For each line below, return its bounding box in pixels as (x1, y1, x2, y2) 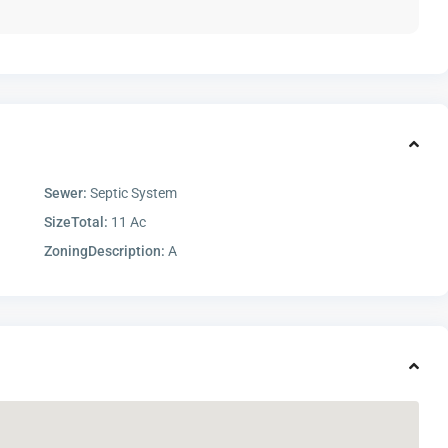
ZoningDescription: (44, 243, 165, 260)
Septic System (87, 185, 177, 202)
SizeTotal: (44, 214, 108, 231)
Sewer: (44, 185, 87, 202)
